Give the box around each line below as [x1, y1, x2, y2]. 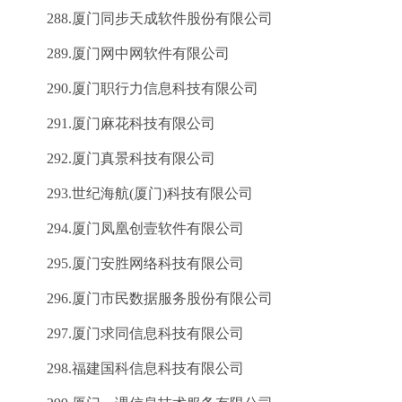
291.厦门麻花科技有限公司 [18, 116, 215, 131]
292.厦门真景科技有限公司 [18, 151, 215, 166]
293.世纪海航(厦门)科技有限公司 [18, 186, 253, 201]
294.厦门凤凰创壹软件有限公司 [18, 221, 244, 236]
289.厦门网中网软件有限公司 [18, 46, 230, 61]
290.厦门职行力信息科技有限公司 [18, 81, 258, 96]
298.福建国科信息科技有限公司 [18, 361, 244, 376]
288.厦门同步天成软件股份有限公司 [18, 11, 273, 26]
